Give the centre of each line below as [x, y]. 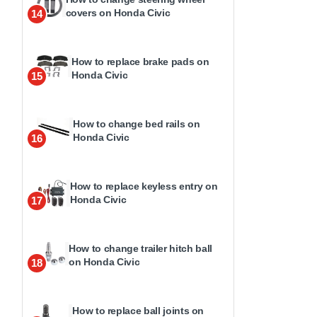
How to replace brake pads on [140, 62]
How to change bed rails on [137, 124]
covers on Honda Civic [118, 13]
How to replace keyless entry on [144, 186]
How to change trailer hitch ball [140, 248]
